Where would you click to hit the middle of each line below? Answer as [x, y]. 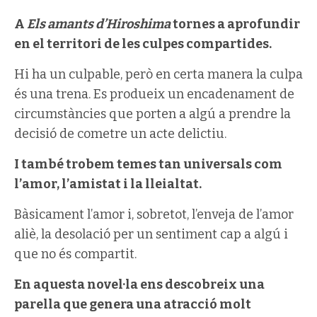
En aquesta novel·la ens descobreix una [139, 284]
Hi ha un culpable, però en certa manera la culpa [158, 74]
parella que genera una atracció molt [133, 304]
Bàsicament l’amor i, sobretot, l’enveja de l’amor [154, 214]
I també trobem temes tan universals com [148, 164]
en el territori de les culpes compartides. [143, 44]
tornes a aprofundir [235, 24]
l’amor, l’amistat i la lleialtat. [108, 184]
